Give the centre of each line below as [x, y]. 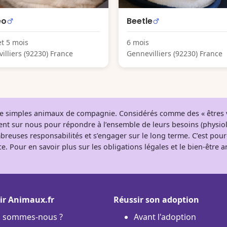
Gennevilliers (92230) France [175, 53]
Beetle [140, 21]
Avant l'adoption [165, 217]
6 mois [138, 42]
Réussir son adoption [156, 199]
